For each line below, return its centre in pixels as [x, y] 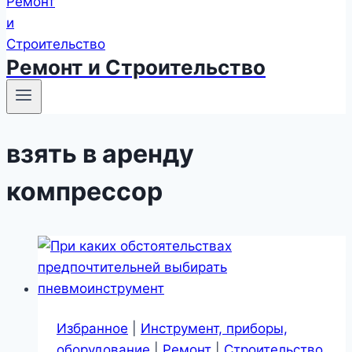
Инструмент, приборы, [214, 328]
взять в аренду [100, 153]
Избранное [92, 328]
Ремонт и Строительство [136, 67]
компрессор [84, 191]
